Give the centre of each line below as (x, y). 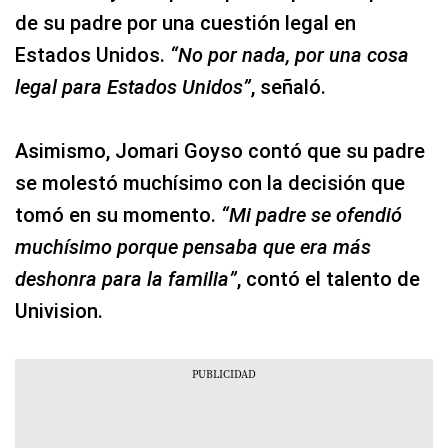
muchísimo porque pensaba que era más (193, 247)
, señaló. (288, 87)
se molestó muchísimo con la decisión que (210, 183)
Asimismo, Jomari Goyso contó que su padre (220, 151)
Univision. (59, 311)
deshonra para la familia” (126, 279)
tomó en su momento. (118, 215)
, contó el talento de (328, 279)
